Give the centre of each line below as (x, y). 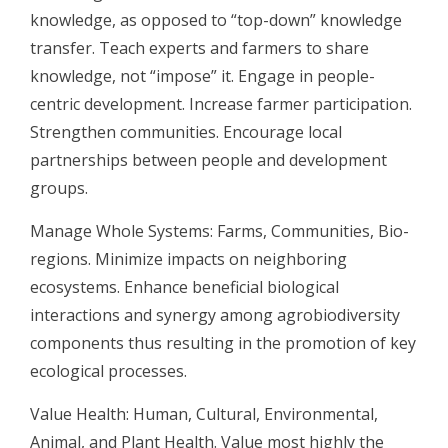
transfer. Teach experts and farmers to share (199, 47)
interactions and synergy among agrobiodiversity (215, 314)
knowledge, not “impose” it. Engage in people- (202, 75)
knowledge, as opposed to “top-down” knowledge (216, 19)
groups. (59, 187)
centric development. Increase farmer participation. (221, 103)
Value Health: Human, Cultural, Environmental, (204, 413)
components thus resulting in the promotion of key (223, 342)
